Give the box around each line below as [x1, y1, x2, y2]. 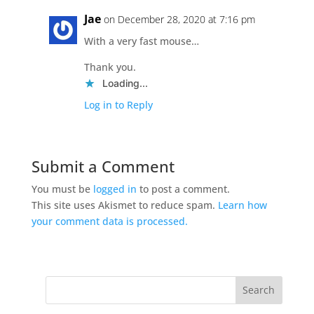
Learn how [217, 198, 267, 212]
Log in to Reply [83, 97, 153, 111]
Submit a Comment [31, 155, 175, 177]
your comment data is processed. [31, 214, 188, 228]
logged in [93, 182, 137, 196]
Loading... [102, 76, 148, 89]
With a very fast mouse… [83, 34, 199, 48]
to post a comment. [136, 182, 230, 196]
